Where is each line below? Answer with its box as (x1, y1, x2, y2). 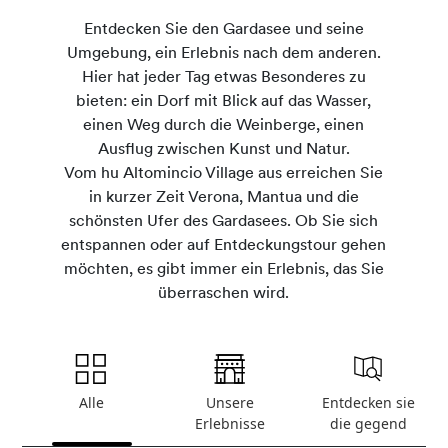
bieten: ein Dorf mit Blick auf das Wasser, (76, 94, 372, 110)
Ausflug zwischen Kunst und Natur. (97, 142, 350, 158)
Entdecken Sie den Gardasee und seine (83, 22, 364, 38)
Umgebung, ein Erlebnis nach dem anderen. (66, 46, 381, 62)
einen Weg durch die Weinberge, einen (83, 118, 365, 134)
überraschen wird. (158, 286, 290, 302)
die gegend (329, 414, 407, 433)
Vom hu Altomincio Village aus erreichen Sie (64, 166, 384, 182)
